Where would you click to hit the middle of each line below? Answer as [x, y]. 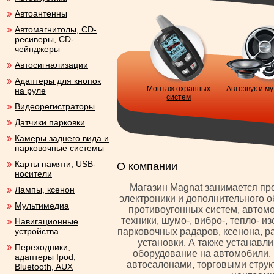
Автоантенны [41, 13]
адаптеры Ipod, [45, 257]
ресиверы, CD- [44, 39]
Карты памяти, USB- [55, 164]
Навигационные [46, 221]
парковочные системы [59, 148]
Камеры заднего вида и [62, 138]
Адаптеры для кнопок [58, 81]
